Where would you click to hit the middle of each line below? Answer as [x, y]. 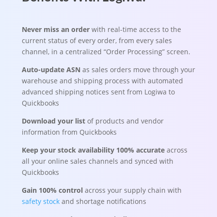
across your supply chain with [132, 190]
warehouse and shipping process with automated [102, 81]
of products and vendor [124, 121]
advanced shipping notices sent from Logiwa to [98, 92]
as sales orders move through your [139, 70]
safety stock [40, 201]
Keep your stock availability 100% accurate [93, 150]
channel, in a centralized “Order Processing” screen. [106, 52]
